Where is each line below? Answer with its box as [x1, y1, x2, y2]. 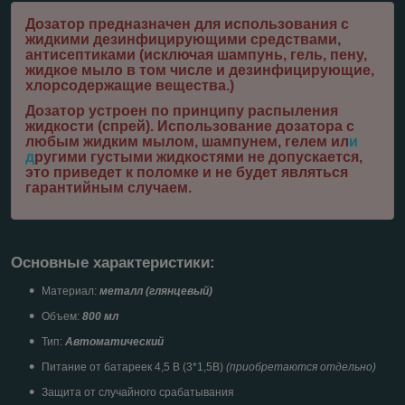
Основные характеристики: [11, 254, 215, 272]
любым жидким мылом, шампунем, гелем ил [25, 134, 349, 150]
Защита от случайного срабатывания [42, 385, 234, 399]
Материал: [42, 284, 99, 297]
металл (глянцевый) [99, 284, 212, 297]
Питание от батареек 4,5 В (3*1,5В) [42, 360, 226, 373]
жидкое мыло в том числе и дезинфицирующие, [25, 62, 374, 79]
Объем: [42, 309, 80, 323]
